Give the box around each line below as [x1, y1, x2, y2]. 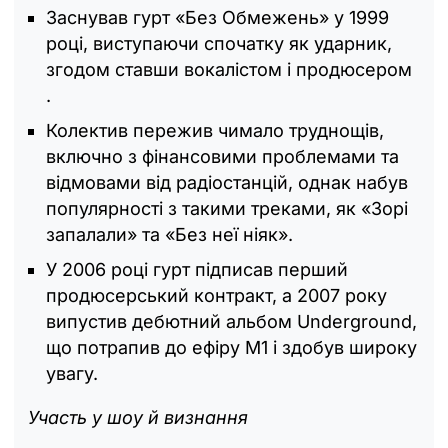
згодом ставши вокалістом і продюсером [46, 58, 412, 80]
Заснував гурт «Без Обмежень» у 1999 [46, 6, 389, 28]
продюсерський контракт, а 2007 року [46, 284, 387, 306]
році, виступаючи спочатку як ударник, [46, 32, 392, 54]
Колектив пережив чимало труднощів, [46, 119, 384, 141]
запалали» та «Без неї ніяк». [46, 223, 293, 245]
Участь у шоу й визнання [28, 406, 248, 428]
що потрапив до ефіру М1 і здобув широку [46, 336, 417, 358]
